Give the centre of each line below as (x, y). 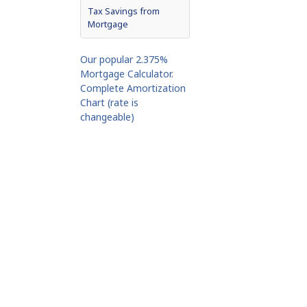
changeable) (107, 116)
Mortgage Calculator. (127, 73)
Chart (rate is (109, 102)
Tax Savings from (124, 11)
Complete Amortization (133, 88)
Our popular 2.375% (124, 59)
